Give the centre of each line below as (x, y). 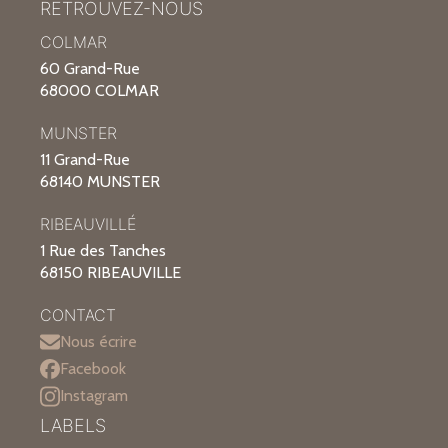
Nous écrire (98, 341)
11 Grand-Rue (85, 159)
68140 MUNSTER (100, 181)
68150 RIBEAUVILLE (110, 272)
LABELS (73, 425)
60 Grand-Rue (90, 68)
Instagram (94, 396)
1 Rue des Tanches (103, 250)
